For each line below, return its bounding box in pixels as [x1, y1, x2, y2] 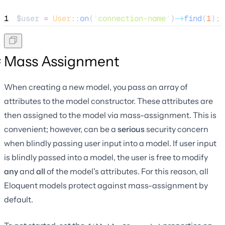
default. [4, 194, 33, 204]
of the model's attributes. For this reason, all [45, 166, 208, 176]
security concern [145, 124, 208, 134]
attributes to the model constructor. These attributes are [4, 95, 213, 106]
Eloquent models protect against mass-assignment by [4, 180, 208, 190]
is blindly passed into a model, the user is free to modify [4, 152, 208, 162]
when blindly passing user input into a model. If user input [4, 138, 216, 148]
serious [118, 124, 145, 134]
